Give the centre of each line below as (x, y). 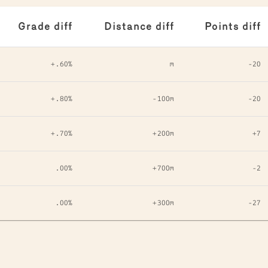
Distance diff (139, 27)
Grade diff (45, 27)
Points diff (233, 27)
